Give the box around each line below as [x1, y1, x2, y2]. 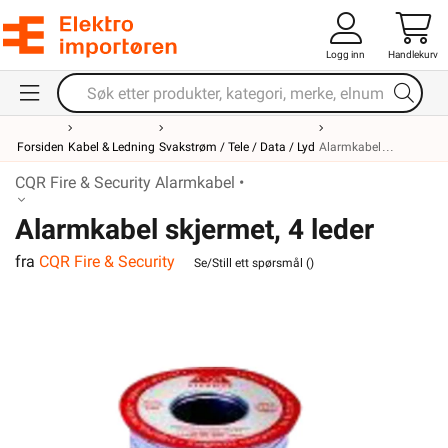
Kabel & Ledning [68, 140, 155, 154]
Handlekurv [388, 49, 438, 60]
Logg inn [326, 49, 365, 60]
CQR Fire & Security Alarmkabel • [15, 173, 244, 192]
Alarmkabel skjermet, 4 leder [15, 213, 374, 246]
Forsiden [17, 140, 64, 154]
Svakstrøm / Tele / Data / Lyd [159, 140, 315, 154]
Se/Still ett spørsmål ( [194, 255, 310, 270]
